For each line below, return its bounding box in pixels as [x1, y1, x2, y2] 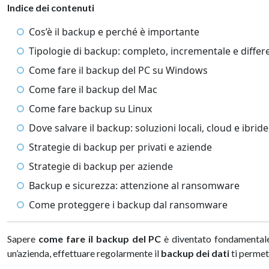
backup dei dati [161, 247, 229, 259]
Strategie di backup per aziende [29, 160, 173, 173]
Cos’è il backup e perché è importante [29, 25, 199, 38]
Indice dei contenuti [7, 2, 94, 13]
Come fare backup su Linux [29, 102, 152, 115]
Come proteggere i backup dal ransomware [29, 198, 228, 211]
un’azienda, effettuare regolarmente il [7, 247, 161, 259]
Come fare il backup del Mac [29, 83, 157, 96]
